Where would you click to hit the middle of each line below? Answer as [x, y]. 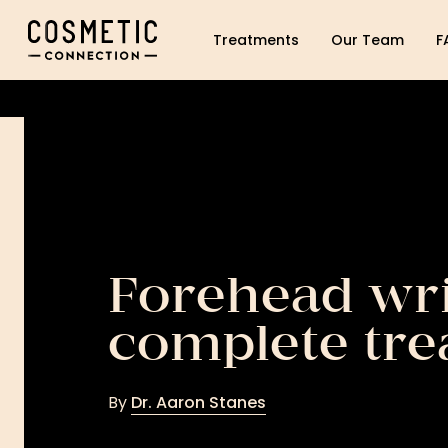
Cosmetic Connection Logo [129, 30]
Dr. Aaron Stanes [198, 402]
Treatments [256, 40]
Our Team [367, 40]
